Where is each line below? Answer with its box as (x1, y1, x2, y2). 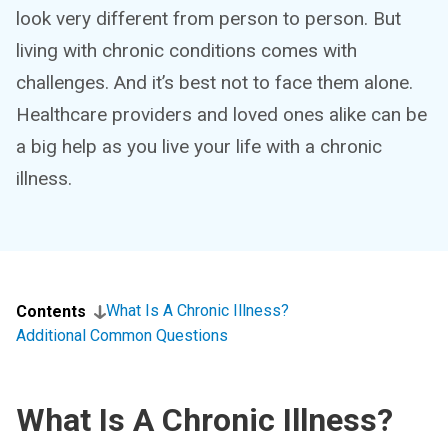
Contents (16, 302, 86, 321)
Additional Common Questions (16, 326, 228, 345)
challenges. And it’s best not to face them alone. (16, 71, 413, 94)
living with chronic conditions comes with (16, 39, 357, 62)
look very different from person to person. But (16, 7, 401, 30)
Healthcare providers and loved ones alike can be (16, 103, 427, 126)
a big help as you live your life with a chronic (16, 135, 382, 158)
